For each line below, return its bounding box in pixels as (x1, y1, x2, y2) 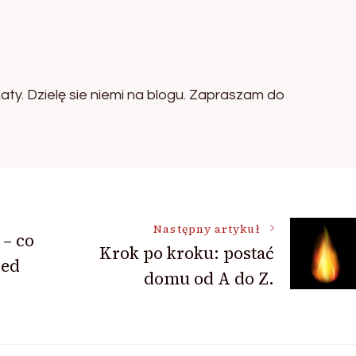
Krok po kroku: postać (99, 241, 274, 265)
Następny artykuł (153, 221, 261, 237)
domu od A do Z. (143, 266, 274, 290)
